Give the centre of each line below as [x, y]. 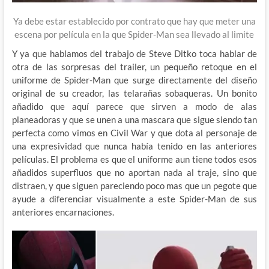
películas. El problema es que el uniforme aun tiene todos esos [134, 159]
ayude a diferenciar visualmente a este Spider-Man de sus [134, 199]
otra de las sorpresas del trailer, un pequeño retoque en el [134, 67]
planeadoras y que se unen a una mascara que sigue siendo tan [134, 120]
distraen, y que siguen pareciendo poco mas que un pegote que [134, 186]
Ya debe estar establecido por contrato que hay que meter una [134, 21]
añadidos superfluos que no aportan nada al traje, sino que [134, 173]
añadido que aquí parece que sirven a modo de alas [134, 107]
